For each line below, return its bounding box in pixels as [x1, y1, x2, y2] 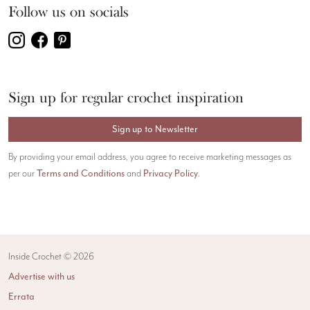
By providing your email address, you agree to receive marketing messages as [8, 151, 291, 163]
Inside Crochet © [8, 250, 73, 262]
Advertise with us [8, 270, 75, 282]
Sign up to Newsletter [112, 122, 198, 135]
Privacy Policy [143, 167, 198, 179]
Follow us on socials [8, 3, 129, 21]
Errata [8, 290, 35, 302]
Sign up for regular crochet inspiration [8, 89, 244, 107]
